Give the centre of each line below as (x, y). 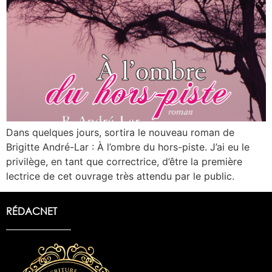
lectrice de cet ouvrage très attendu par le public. (120, 176)
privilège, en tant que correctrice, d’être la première (124, 161)
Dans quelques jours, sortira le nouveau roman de (120, 132)
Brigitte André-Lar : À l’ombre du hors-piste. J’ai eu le (128, 147)
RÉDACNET (32, 211)
